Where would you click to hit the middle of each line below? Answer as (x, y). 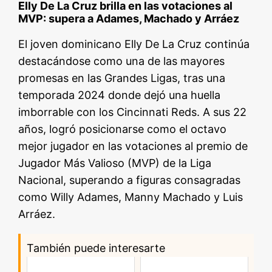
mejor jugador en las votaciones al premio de (133, 146)
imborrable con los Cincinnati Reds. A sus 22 (133, 112)
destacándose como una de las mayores (122, 61)
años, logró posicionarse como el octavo (123, 129)
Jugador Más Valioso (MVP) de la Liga (115, 163)
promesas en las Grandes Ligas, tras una (122, 78)
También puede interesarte (96, 248)
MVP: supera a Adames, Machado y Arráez (129, 19)
